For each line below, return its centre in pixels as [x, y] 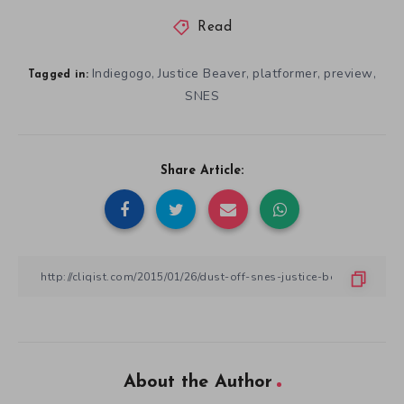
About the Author [197, 383]
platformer [285, 74]
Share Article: [202, 171]
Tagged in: [58, 75]
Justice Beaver [202, 74]
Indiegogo [122, 74]
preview [349, 74]
